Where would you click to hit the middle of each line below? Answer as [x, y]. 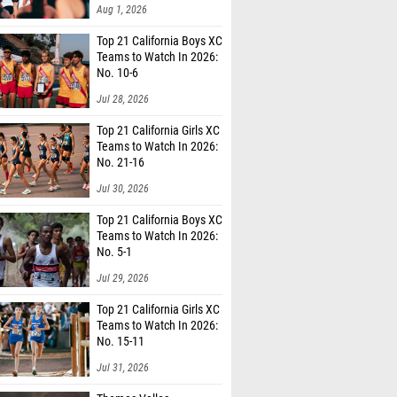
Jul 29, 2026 [123, 278]
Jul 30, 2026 [123, 189]
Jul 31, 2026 [123, 368]
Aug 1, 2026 [122, 10]
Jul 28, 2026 [123, 99]
